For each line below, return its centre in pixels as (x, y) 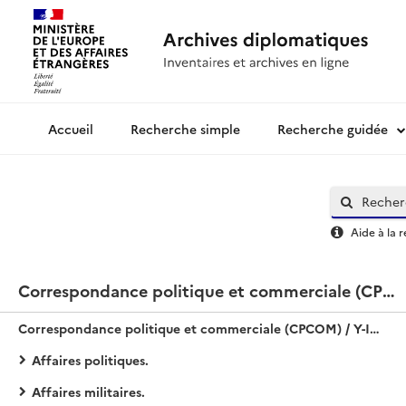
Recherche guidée (333, 129)
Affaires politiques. (90, 360)
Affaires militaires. (88, 391)
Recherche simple (185, 129)
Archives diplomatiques (105, 134)
